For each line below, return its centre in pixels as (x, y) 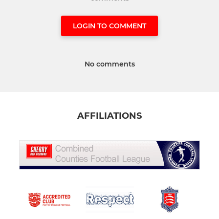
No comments (109, 64)
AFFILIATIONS (109, 116)
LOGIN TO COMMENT (109, 26)
